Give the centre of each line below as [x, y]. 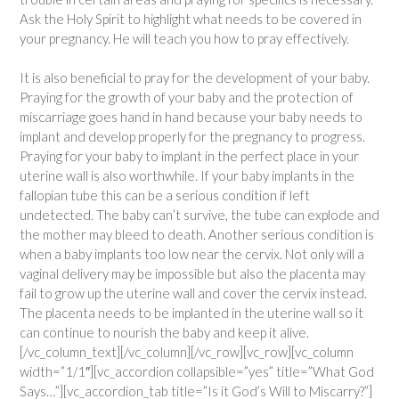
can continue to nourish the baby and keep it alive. [164, 333]
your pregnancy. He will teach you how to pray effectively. [184, 38]
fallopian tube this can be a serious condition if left [165, 195]
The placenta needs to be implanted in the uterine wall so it [191, 313]
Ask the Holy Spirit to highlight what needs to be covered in [191, 18]
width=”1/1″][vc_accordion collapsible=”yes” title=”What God [197, 372]
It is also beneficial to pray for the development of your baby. [195, 78]
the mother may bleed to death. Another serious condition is [197, 235]
